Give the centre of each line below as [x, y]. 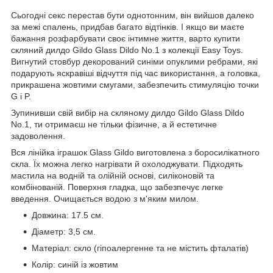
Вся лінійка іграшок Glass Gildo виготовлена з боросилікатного [135, 153]
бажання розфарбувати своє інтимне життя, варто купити [126, 39]
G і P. [21, 97]
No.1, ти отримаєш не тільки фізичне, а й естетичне [114, 125]
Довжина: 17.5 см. [68, 215]
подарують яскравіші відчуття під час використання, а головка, [136, 73]
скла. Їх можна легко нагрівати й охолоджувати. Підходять [127, 164]
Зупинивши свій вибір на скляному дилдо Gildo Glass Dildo [128, 113]
